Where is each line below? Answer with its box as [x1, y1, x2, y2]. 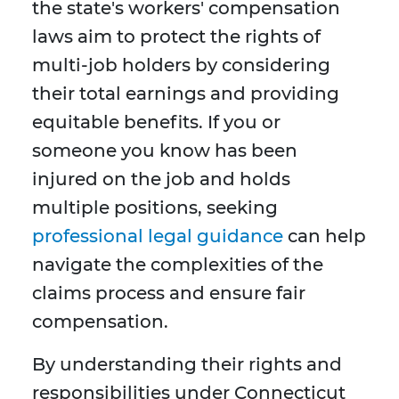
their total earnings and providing [32, 83, 339, 105]
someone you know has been [32, 140, 297, 162]
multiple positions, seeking [32, 197, 278, 219]
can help [283, 225, 366, 248]
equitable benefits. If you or [32, 111, 281, 134]
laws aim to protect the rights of [32, 26, 321, 48]
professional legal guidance [32, 225, 283, 248]
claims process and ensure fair [32, 282, 305, 305]
